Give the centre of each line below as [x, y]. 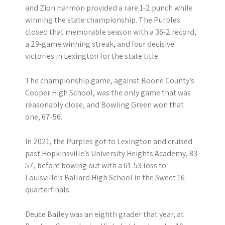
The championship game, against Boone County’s [110, 81]
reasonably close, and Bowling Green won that [104, 105]
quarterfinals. [48, 190]
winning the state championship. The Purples [103, 20]
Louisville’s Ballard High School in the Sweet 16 [105, 178]
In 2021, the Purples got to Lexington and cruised [109, 142]
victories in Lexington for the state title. [92, 56]
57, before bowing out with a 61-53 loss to [96, 166]
